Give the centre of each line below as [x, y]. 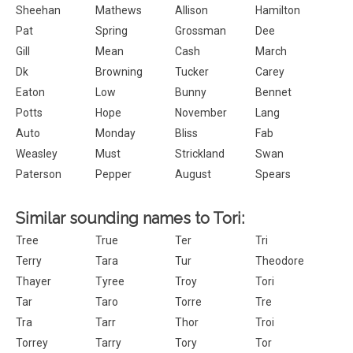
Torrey [32, 343]
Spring [112, 31]
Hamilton [277, 10]
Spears [273, 174]
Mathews [119, 10]
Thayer [33, 281]
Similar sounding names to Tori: [130, 218]
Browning [119, 72]
